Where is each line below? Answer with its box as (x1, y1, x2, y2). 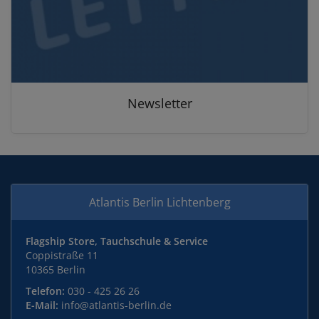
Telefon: (26, 284, 65, 298)
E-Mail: (26, 298, 58, 312)
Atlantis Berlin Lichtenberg (88, 194, 231, 210)
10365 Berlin (26, 263, 85, 276)
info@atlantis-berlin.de (61, 298, 172, 312)
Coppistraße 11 (26, 249, 98, 262)
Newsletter (127, 95, 192, 112)
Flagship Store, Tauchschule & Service (26, 234, 208, 248)
